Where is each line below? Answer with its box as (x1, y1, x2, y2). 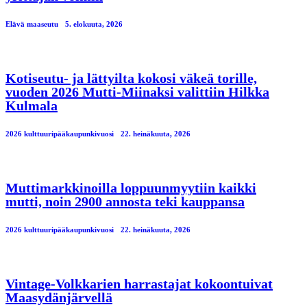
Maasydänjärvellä (5, 289, 112, 305)
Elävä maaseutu (5, 20, 58, 29)
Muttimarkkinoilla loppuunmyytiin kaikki (5, 180, 256, 196)
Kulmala (5, 98, 58, 114)
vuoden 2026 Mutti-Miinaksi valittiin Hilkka (5, 84, 269, 100)
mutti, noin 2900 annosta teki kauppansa (5, 194, 245, 210)
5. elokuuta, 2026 (65, 20, 123, 29)
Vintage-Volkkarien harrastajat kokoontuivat (5, 275, 273, 291)
